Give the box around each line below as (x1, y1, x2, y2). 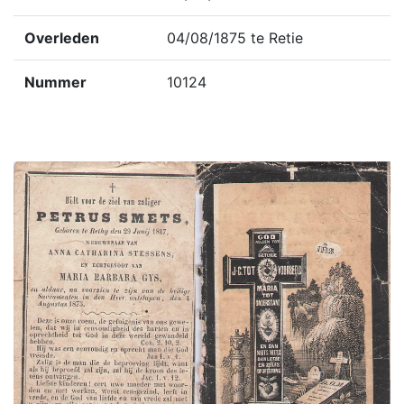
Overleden (24, 29, 99, 47)
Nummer (24, 73, 87, 91)
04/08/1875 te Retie (167, 29, 303, 47)
